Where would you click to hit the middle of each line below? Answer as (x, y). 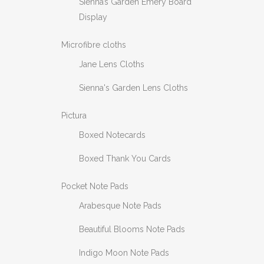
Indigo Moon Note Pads (124, 253)
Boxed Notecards (112, 135)
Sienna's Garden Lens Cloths (133, 88)
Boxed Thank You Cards (125, 159)
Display (93, 17)
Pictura (74, 115)
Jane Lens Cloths (112, 64)
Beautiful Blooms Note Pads (132, 229)
